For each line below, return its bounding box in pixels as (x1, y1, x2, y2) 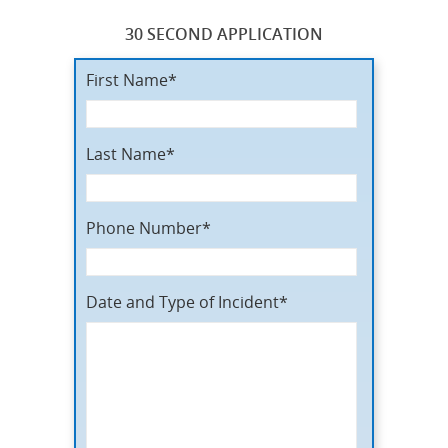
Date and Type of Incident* (86, 291, 288, 314)
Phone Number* (86, 217, 211, 240)
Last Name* (86, 143, 175, 166)
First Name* (86, 69, 177, 92)
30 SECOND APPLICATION (125, 23, 323, 46)
